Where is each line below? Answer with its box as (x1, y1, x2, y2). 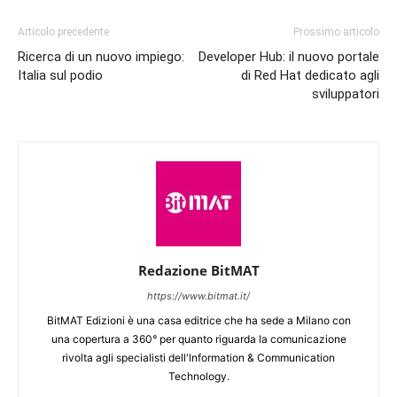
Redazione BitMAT (137, 261, 260, 279)
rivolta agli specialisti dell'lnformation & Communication (62, 350, 335, 364)
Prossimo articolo (293, 25, 379, 38)
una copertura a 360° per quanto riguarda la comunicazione (51, 331, 346, 346)
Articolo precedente (18, 25, 109, 38)
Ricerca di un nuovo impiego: (18, 48, 184, 65)
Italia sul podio (18, 66, 103, 83)
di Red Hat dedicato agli (241, 66, 379, 83)
